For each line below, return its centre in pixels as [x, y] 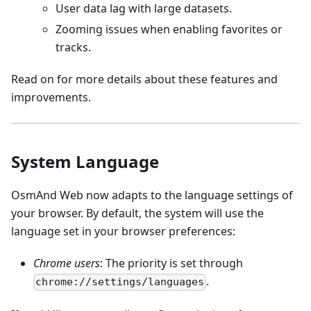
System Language [85, 162]
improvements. [51, 98]
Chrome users [67, 263]
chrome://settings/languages [120, 282]
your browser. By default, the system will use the [137, 213]
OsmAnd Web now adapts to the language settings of [152, 195]
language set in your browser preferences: [123, 232]
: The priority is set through [171, 263]
